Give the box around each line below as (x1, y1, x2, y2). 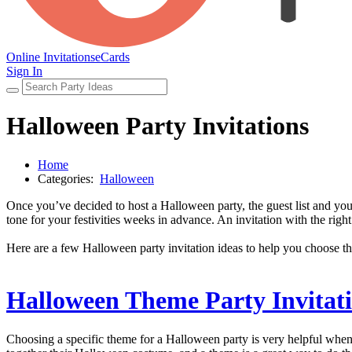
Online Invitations (6, 49, 95, 64)
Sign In (6, 64, 42, 78)
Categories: (38, 171, 100, 185)
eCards (95, 49, 130, 64)
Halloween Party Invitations (6, 112, 309, 141)
